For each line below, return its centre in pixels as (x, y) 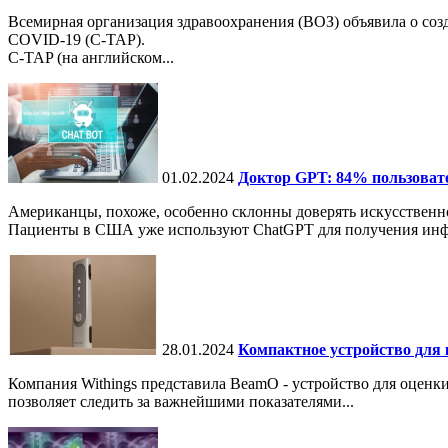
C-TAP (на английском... (91, 58)
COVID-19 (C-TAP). (76, 40)
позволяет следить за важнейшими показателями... (181, 402)
